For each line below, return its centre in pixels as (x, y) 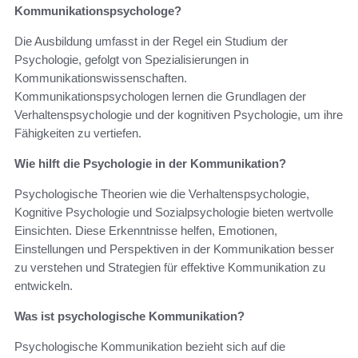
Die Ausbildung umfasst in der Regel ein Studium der (151, 41)
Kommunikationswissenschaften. (101, 78)
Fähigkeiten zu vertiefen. (78, 133)
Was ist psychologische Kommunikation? (129, 316)
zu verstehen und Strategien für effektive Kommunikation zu (170, 267)
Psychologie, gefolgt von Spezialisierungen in (131, 59)
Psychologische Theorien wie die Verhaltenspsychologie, (162, 193)
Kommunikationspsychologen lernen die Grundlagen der (160, 96)
